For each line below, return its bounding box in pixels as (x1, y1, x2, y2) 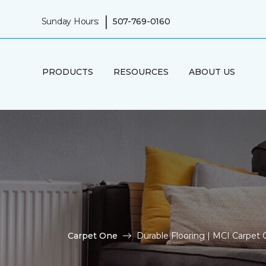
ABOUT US (188, 66, 235, 77)
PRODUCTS (42, 66, 93, 77)
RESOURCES (113, 66, 169, 77)
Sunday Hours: (41, 15, 100, 27)
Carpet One (68, 230, 118, 241)
